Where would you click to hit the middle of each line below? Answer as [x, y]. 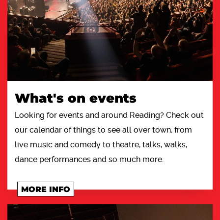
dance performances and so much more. [89, 159]
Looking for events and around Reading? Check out [109, 115]
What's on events [76, 98]
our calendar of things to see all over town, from [103, 130]
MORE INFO [46, 189]
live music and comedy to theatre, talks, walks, [101, 144]
